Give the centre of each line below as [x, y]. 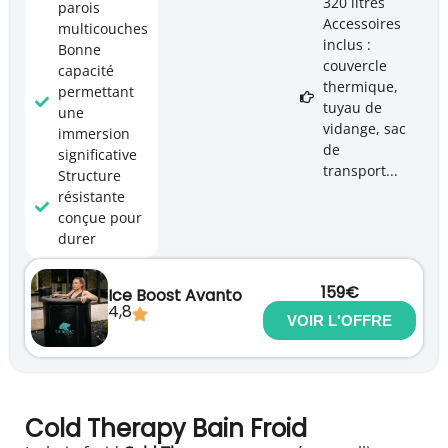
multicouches [102, 29]
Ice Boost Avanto [175, 295]
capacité [85, 71]
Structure [89, 176]
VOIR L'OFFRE [340, 321]
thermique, [360, 87]
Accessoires [361, 24]
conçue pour [99, 218]
